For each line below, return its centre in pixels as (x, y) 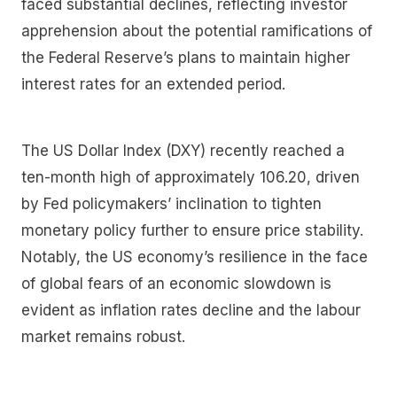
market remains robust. (105, 337)
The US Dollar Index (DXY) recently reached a (183, 151)
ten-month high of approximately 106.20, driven (191, 178)
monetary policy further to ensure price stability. (192, 231)
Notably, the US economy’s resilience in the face (195, 257)
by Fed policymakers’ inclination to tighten (171, 204)
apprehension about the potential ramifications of (197, 31)
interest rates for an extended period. (153, 84)
